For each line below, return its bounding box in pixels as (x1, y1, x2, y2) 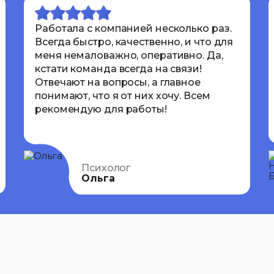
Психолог (81, 161, 131, 174)
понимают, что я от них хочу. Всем (35, 89, 210, 102)
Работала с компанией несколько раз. (35, 22, 232, 34)
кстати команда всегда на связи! (35, 62, 202, 75)
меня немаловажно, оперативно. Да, (35, 49, 223, 61)
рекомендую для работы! (35, 103, 167, 115)
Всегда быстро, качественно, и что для (35, 35, 234, 48)
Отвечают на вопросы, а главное (35, 76, 201, 88)
